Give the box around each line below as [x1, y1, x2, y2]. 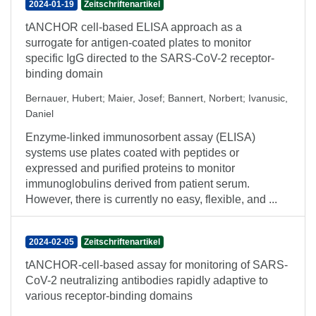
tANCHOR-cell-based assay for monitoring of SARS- [25, 259, 288, 271]
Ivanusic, [248, 92, 288, 104]
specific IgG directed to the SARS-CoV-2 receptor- [25, 52, 274, 64]
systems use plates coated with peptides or [25, 147, 239, 159]
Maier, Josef [108, 92, 162, 104]
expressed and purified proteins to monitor [25, 162, 235, 174]
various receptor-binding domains [25, 290, 193, 302]
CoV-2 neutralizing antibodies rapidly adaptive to [25, 274, 268, 286]
